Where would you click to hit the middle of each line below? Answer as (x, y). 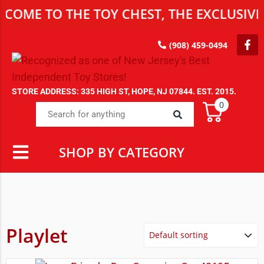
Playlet (37, 235)
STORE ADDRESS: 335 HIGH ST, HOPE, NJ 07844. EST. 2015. (124, 91)
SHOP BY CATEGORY (121, 152)
